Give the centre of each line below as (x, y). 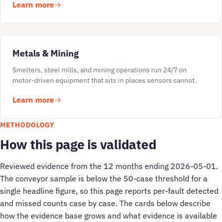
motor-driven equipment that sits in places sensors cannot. (105, 81)
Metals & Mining (46, 53)
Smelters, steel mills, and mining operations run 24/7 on (100, 70)
